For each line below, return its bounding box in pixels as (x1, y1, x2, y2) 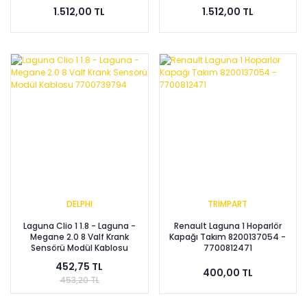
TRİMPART (208, 197, 248, 210)
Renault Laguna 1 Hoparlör (173, 219, 282, 232)
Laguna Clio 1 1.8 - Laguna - (23, 219, 136, 232)
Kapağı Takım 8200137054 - (169, 230, 286, 243)
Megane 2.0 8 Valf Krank (29, 230, 129, 243)
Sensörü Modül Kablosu (30, 241, 128, 254)
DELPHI (66, 197, 93, 210)
